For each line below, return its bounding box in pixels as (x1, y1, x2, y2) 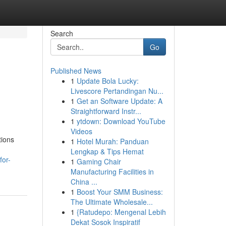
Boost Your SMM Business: (76, 187, 163, 197)
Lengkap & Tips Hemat (70, 146, 144, 156)
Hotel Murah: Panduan (76, 136, 149, 146)
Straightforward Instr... (70, 106, 141, 116)
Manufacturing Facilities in (70, 166, 154, 177)
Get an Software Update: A (76, 96, 162, 106)
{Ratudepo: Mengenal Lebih (76, 207, 166, 217)
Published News (50, 66, 101, 76)
